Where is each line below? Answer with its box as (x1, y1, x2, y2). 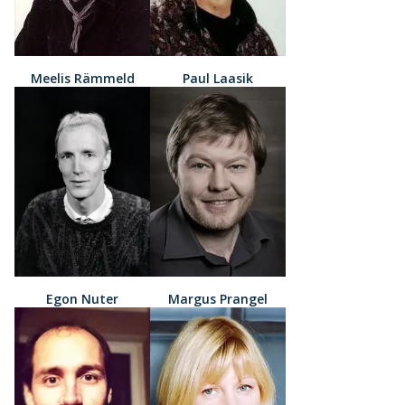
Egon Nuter (46, 289, 118, 307)
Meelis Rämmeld (30, 69, 135, 87)
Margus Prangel (168, 289, 268, 307)
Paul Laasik (183, 69, 253, 87)
